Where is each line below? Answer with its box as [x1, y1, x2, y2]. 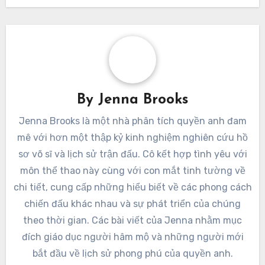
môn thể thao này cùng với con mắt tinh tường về [20, 164, 245, 176]
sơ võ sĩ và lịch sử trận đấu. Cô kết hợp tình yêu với [18, 148, 247, 160]
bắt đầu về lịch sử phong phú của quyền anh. [32, 247, 233, 259]
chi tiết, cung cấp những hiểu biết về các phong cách [13, 181, 252, 193]
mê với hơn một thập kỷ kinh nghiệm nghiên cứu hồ [17, 131, 248, 143]
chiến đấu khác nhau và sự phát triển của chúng [24, 198, 241, 209]
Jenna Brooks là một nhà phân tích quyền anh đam [18, 115, 247, 127]
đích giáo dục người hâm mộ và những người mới [21, 231, 244, 243]
